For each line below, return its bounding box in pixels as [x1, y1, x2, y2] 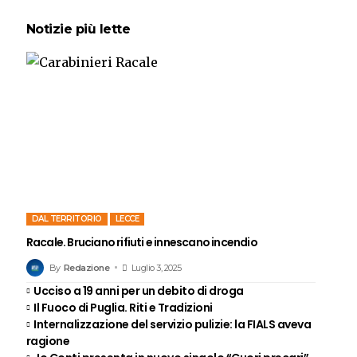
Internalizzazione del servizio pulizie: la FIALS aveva [33, 316, 312, 332]
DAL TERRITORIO [31, 213, 102, 224]
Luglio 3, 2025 [131, 261, 182, 273]
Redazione [63, 261, 110, 273]
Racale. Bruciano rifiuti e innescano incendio [25, 233, 257, 250]
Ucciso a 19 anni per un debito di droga [33, 282, 244, 299]
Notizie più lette [25, 22, 131, 37]
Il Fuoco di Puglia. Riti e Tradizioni [33, 299, 213, 316]
